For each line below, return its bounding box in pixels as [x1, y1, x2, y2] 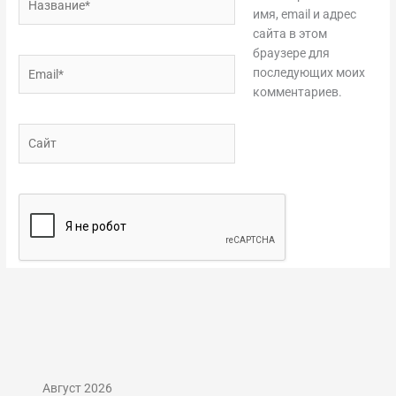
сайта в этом [252, 27, 327, 42]
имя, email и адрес [252, 7, 356, 22]
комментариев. [252, 85, 342, 100]
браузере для [252, 46, 330, 61]
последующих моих [252, 65, 365, 80]
